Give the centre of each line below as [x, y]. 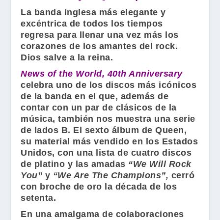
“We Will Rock [160, 164]
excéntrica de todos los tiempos [92, 24]
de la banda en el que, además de [95, 96]
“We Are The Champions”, [110, 176]
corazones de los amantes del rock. [99, 46]
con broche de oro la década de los [99, 187]
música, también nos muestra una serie [108, 119]
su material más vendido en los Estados [110, 142]
